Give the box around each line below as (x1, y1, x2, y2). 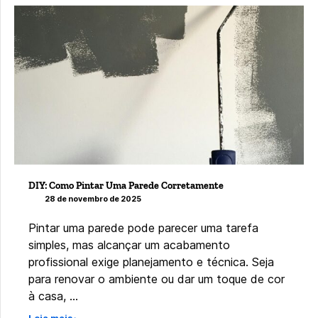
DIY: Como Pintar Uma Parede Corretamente (28, 180, 224, 192)
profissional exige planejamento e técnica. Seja (28, 255, 274, 270)
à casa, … (28, 289, 78, 304)
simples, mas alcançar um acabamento (28, 238, 230, 253)
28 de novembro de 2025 (45, 194, 141, 204)
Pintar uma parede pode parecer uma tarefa (28, 221, 258, 236)
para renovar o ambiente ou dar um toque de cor (28, 272, 285, 287)
